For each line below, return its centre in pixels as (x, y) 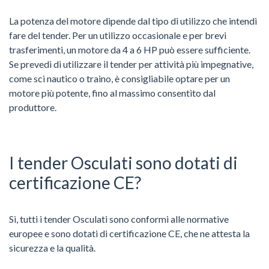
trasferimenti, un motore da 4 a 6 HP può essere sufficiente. (130, 49)
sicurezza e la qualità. (52, 247)
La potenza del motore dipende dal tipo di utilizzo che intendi (133, 20)
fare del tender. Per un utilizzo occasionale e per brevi (118, 35)
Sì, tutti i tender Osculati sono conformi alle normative (119, 219)
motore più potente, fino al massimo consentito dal (112, 92)
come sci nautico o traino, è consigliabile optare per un (119, 78)
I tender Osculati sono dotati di (123, 162)
